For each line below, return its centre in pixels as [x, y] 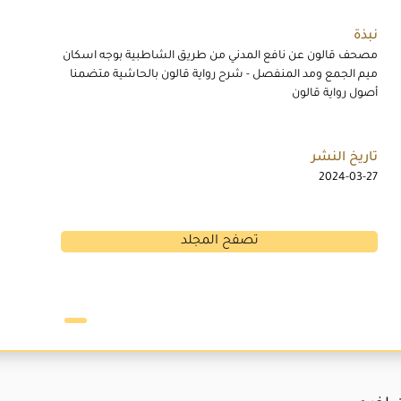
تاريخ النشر [345, 158]
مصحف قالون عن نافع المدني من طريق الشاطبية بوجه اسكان [220, 57]
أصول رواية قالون [335, 94]
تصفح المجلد [219, 242]
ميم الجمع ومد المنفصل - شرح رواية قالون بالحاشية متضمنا [224, 76]
